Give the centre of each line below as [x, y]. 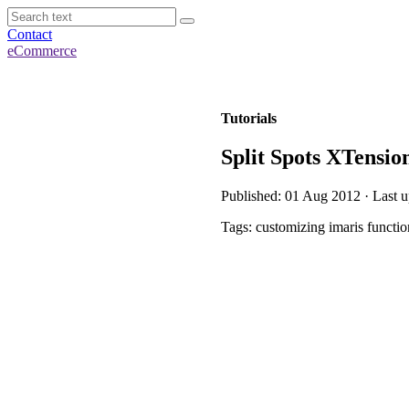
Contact [30, 34]
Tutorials [249, 118]
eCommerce [42, 51]
